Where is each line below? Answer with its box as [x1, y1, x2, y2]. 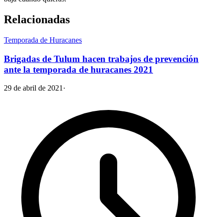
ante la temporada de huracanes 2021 [4, 64, 153, 75]
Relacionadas [4, 13, 70, 26]
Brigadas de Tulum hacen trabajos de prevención [4, 53, 199, 64]
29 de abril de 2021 [4, 84, 63, 93]
